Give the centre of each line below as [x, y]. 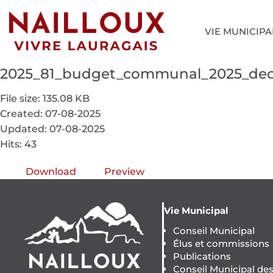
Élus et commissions [221, 243]
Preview [124, 171]
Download [51, 171]
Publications [202, 256]
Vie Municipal [196, 210]
